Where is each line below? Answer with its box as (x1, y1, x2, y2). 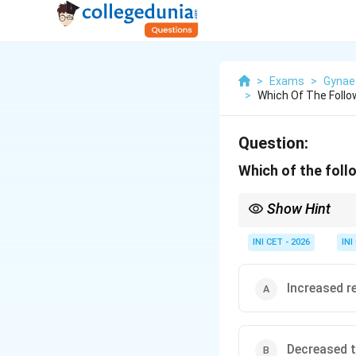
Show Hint (267, 200, 331, 217)
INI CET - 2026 (253, 237, 310, 247)
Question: (238, 133, 308, 153)
